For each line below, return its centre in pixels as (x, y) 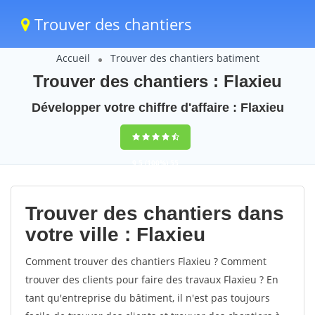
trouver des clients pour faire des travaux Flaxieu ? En (152, 279)
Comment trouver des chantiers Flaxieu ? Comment (146, 261)
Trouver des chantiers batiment (185, 58)
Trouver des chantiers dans (155, 213)
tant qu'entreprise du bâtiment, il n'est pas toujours (148, 298)
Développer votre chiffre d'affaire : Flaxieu (157, 108)
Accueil (73, 58)
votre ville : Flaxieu (115, 234)
